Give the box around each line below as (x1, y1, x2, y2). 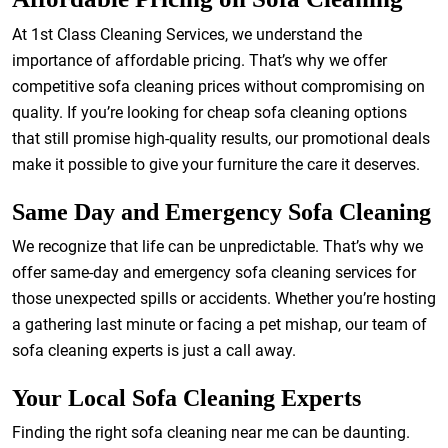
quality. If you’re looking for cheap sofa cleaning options (12, 103, 407, 122)
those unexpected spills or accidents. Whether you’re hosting (12, 289, 436, 308)
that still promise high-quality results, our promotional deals (12, 129, 430, 148)
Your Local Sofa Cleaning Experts (12, 385, 361, 411)
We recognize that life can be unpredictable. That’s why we (12, 237, 423, 256)
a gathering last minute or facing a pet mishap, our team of (12, 315, 427, 334)
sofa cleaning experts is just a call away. (12, 341, 296, 360)
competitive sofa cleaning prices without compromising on (12, 77, 425, 96)
